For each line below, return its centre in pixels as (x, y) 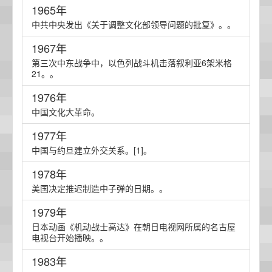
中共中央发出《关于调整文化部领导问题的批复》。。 (134, 24)
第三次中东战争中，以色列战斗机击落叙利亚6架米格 (132, 63)
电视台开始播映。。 (70, 237)
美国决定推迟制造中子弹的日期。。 (100, 188)
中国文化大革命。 (66, 112)
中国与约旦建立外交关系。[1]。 (92, 150)
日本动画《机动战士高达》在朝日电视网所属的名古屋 (134, 226)
